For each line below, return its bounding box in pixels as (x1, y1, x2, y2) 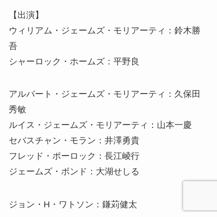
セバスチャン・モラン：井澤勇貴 (8, 136, 139, 146)
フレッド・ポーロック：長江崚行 (8, 151, 139, 161)
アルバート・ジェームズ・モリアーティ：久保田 (8, 89, 201, 99)
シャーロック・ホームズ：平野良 (8, 56, 139, 66)
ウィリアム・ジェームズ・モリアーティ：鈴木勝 (8, 25, 201, 35)
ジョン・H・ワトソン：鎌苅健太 (8, 200, 137, 210)
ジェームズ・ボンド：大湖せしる (8, 167, 139, 177)
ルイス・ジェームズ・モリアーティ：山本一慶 (8, 120, 192, 130)
